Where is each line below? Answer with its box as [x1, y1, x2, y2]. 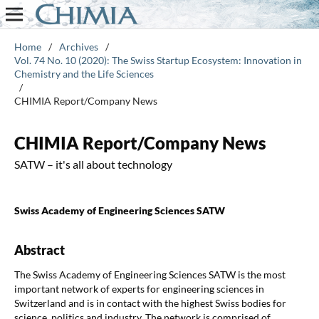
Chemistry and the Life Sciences [14, 67, 154, 80]
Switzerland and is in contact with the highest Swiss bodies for [14, 296, 286, 309]
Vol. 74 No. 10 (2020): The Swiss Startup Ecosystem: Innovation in [14, 53, 302, 66]
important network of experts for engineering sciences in [14, 282, 264, 295]
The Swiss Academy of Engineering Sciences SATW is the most [14, 268, 286, 281]
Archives [58, 40, 98, 53]
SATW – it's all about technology [14, 157, 172, 171]
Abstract [14, 241, 65, 258]
